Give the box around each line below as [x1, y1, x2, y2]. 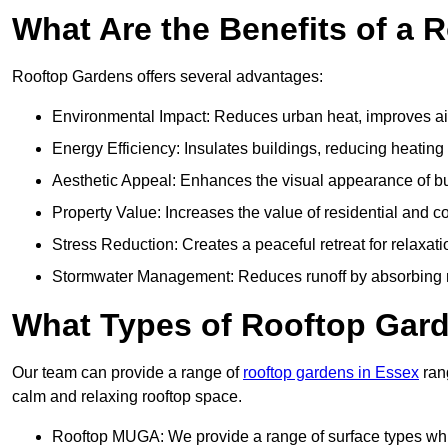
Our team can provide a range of [12, 364, 243, 382]
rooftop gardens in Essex [243, 364, 419, 382]
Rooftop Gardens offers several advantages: [12, 68, 323, 86]
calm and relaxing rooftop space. [12, 388, 242, 406]
